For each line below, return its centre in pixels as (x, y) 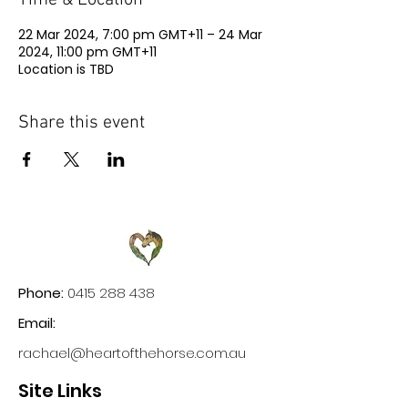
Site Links (60, 391)
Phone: (41, 293)
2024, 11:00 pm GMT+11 (87, 52)
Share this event (82, 123)
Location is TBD (66, 69)
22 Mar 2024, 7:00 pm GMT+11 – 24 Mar (140, 35)
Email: (37, 323)
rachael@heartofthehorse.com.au (132, 353)
